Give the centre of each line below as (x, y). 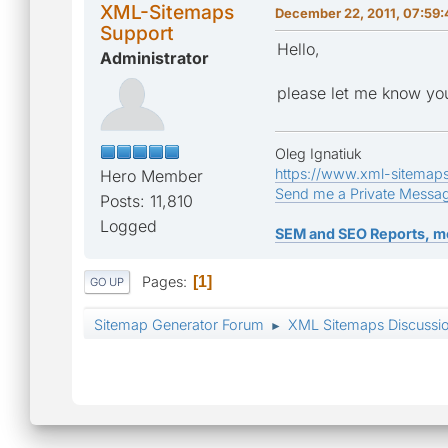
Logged (128, 225)
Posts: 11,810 (146, 200)
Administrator (154, 57)
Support (137, 32)
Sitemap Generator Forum (179, 325)
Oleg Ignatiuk (318, 153)
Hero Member (151, 175)
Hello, (298, 48)
